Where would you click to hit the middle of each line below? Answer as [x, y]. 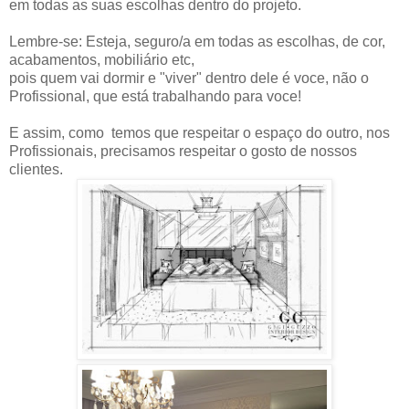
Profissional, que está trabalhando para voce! [155, 96]
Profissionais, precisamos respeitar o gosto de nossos [183, 151]
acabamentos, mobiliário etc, [102, 59]
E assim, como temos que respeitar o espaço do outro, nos [199, 132]
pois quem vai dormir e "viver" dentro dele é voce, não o [189, 78]
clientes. [36, 169]
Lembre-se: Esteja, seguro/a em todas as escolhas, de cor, [197, 41]
